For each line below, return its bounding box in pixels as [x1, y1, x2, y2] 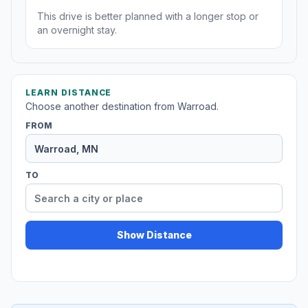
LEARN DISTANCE [25, 87, 112, 98]
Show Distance [116, 229, 192, 241]
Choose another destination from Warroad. [25, 100, 219, 113]
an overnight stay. [37, 24, 117, 36]
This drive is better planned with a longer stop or [37, 10, 258, 23]
